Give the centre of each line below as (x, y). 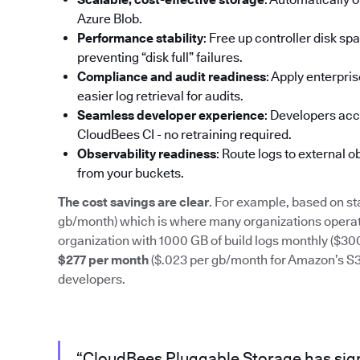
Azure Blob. (110, 19)
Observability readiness (147, 154)
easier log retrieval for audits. (160, 96)
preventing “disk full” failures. (160, 58)
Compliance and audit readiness (172, 77)
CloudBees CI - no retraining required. (184, 135)
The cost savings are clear (133, 202)
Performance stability (140, 39)
